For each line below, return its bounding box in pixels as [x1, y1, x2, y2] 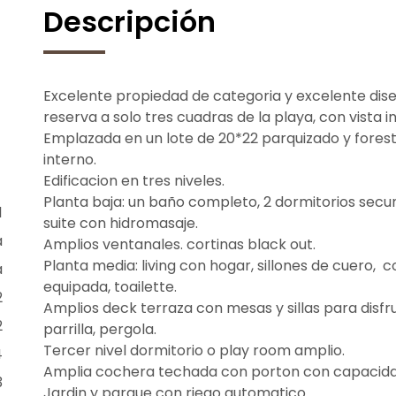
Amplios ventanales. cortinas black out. [43, 233, 316, 255]
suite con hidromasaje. [43, 212, 198, 233]
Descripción [43, 2, 216, 42]
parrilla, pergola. [43, 318, 156, 339]
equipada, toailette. [43, 276, 177, 297]
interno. [43, 148, 96, 170]
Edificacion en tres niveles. [43, 170, 225, 191]
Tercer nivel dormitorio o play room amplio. [43, 339, 345, 361]
